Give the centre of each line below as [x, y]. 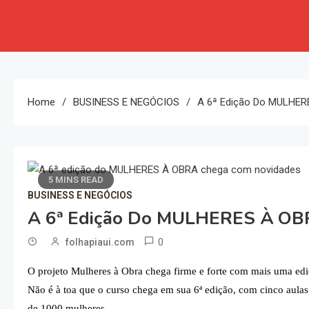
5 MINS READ [76, 180]
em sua [176, 289]
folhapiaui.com [100, 242]
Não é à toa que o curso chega [93, 289]
